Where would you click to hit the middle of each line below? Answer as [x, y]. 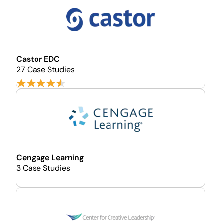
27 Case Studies [45, 69]
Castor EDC [38, 59]
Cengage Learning [50, 158]
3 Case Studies [43, 168]
